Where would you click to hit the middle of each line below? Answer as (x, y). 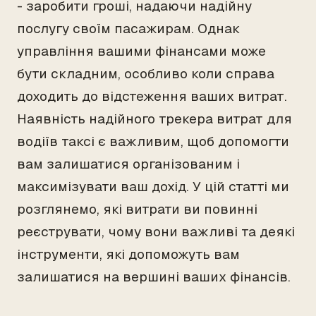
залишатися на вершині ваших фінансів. (154, 277)
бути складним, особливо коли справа (146, 74)
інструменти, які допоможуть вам (128, 254)
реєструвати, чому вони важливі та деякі (156, 232)
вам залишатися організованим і (128, 164)
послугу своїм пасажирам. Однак (128, 29)
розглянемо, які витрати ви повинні (137, 209)
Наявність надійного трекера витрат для (154, 119)
